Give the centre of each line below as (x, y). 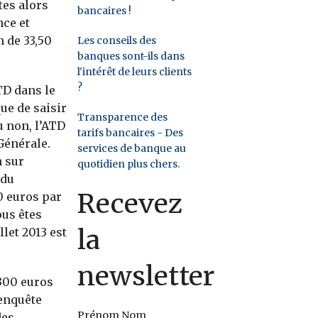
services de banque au (132, 148)
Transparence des (123, 117)
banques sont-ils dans (131, 56)
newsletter (146, 276)
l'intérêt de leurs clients (135, 71)
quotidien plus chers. (129, 164)
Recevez (130, 203)
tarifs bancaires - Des (131, 132)
